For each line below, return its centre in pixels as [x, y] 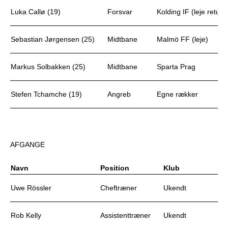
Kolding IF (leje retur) [191, 12]
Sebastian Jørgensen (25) [53, 39]
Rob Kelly [26, 215]
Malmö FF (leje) [182, 39]
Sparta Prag [176, 67]
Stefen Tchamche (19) [46, 94]
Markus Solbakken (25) [48, 67]
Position [115, 168]
